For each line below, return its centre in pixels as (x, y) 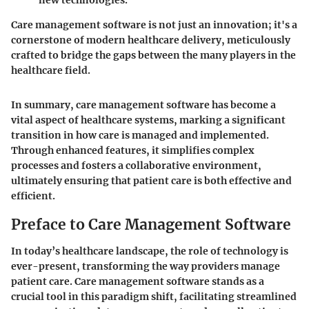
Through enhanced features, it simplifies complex (132, 151)
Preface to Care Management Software (151, 225)
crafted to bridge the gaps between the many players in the (153, 56)
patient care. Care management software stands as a (138, 281)
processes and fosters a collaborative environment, (136, 166)
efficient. (33, 196)
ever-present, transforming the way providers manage (146, 266)
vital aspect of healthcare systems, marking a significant (148, 120)
